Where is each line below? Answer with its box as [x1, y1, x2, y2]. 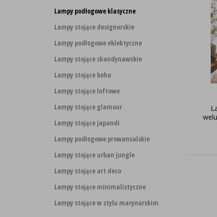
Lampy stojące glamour [54, 102, 122, 111]
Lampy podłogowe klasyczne [54, 6, 136, 15]
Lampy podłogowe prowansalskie [54, 134, 150, 143]
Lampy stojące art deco [54, 166, 121, 175]
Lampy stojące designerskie [54, 22, 134, 31]
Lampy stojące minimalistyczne [54, 182, 146, 191]
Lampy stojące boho [54, 70, 111, 79]
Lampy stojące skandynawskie [54, 54, 142, 63]
